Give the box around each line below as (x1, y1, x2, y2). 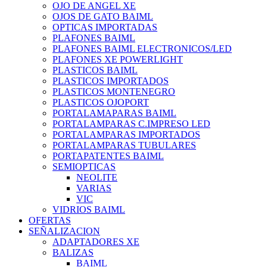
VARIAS (76, 183, 111, 194)
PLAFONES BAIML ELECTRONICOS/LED (52, 44, 232, 54)
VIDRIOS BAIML (52, 204, 125, 215)
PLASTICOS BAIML (52, 65, 138, 76)
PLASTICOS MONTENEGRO (52, 86, 175, 97)
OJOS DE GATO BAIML (52, 11, 153, 22)
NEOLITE (76, 172, 117, 183)
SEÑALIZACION (29, 226, 100, 237)
